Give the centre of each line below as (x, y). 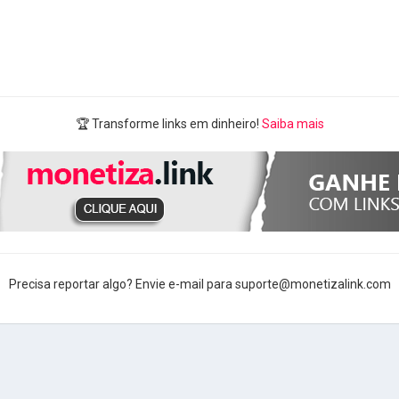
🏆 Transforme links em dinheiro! (168, 123)
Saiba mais (293, 123)
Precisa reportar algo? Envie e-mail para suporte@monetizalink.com (199, 284)
